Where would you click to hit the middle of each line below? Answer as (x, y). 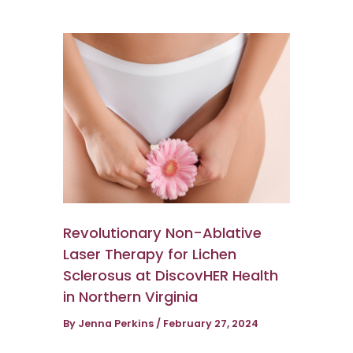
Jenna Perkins (117, 323)
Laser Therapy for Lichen (150, 254)
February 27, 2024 (211, 323)
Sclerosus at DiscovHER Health (171, 275)
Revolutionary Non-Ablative (162, 232)
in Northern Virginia (130, 296)
